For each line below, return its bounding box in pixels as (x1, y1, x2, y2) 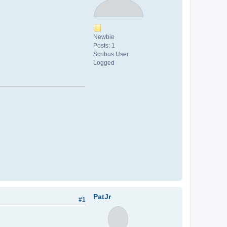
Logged (93, 59, 115, 66)
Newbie (93, 33, 115, 41)
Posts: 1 (93, 42, 115, 49)
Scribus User (93, 50, 129, 58)
